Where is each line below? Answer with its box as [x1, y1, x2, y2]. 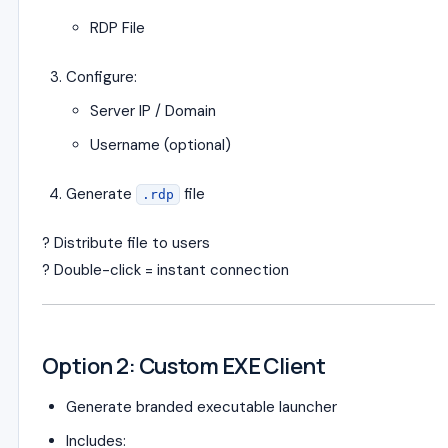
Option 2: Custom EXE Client [42, 351, 326, 381]
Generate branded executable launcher [66, 397, 337, 417]
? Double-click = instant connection [42, 260, 289, 280]
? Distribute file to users [42, 233, 210, 253]
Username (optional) [90, 135, 231, 155]
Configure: [66, 67, 137, 87]
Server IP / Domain [90, 101, 216, 121]
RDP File [90, 18, 145, 38]
